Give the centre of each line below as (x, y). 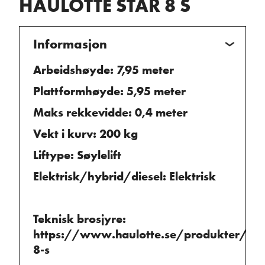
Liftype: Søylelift (77, 155)
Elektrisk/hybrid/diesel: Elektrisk (124, 177)
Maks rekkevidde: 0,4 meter (110, 113)
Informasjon (70, 44)
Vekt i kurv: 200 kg (85, 134)
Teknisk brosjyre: (79, 219)
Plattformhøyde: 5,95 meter (109, 91)
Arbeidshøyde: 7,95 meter (103, 70)
